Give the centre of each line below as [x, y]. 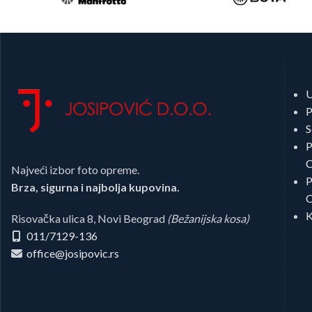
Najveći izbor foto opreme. [75, 170]
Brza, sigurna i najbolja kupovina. [95, 187]
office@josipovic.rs [72, 253]
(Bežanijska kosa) [208, 219]
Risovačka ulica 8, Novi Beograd [89, 219]
